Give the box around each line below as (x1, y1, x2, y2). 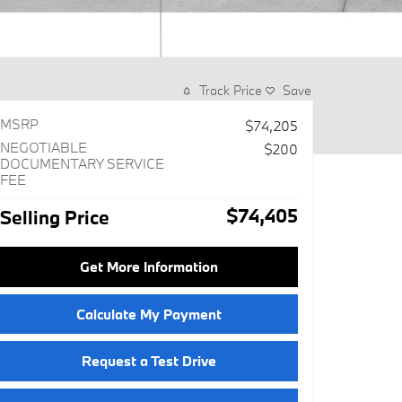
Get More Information (80, 258, 218, 276)
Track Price (199, 82, 262, 99)
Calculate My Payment (76, 304, 222, 323)
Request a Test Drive (82, 352, 216, 371)
